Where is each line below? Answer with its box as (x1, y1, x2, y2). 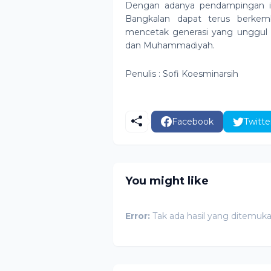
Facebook (172, 116, 214, 127)
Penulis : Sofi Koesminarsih (125, 68, 238, 79)
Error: (125, 211, 150, 221)
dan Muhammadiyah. (125, 40, 215, 51)
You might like (125, 174, 209, 188)
